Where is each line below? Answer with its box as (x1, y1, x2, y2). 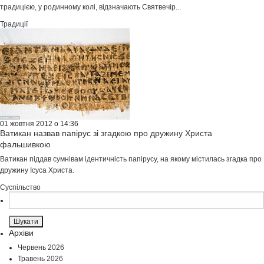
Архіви (9, 228, 34, 238)
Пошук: (8, 193, 30, 200)
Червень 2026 (18, 243, 64, 252)
